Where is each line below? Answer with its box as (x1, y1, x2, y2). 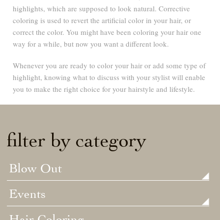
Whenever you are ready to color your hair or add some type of (13, 60, 206, 70)
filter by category (7, 128, 147, 151)
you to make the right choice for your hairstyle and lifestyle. (13, 83, 195, 94)
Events (9, 186, 46, 201)
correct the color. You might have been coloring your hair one (13, 27, 202, 37)
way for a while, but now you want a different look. (13, 38, 169, 49)
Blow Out (9, 161, 62, 176)
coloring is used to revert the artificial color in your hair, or (13, 15, 192, 25)
